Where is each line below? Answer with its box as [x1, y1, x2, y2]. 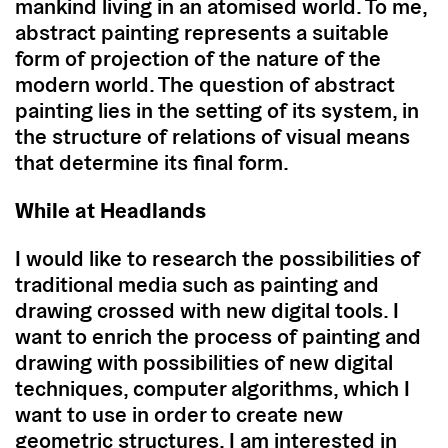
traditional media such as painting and [15, 269, 379, 298]
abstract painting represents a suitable [15, 17, 389, 46]
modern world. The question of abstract [15, 69, 395, 98]
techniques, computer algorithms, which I [15, 373, 410, 402]
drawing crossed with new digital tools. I [15, 295, 399, 324]
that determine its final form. [15, 147, 289, 176]
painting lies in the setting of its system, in [15, 95, 419, 124]
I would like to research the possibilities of [15, 243, 420, 272]
